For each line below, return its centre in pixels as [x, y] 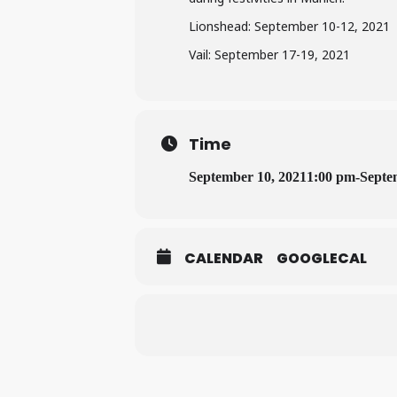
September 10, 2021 [248, 177]
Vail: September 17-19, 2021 [269, 54]
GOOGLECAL [322, 258]
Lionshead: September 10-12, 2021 [289, 26]
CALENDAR [224, 258]
